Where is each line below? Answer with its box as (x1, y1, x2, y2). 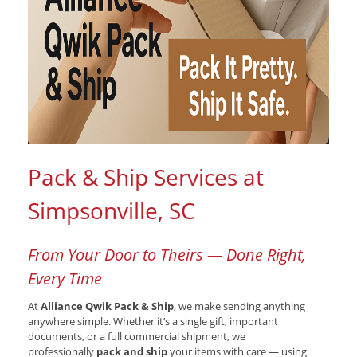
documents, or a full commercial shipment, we (28, 329, 245, 343)
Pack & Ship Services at (28, 162, 264, 192)
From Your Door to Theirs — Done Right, (28, 244, 306, 265)
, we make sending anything (174, 299, 305, 313)
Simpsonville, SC (28, 195, 195, 226)
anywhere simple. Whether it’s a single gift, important (28, 314, 278, 328)
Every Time (28, 268, 102, 289)
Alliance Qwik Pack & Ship (41, 299, 174, 313)
